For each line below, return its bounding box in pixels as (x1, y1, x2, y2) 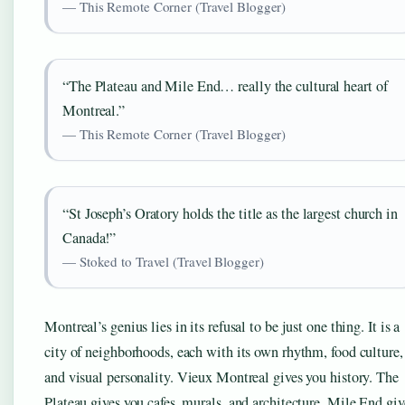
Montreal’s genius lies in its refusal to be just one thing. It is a (44, 316, 400, 337)
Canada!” (62, 228, 117, 249)
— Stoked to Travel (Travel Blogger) (62, 252, 264, 271)
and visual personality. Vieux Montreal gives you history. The (44, 367, 399, 388)
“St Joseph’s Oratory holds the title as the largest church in (62, 203, 398, 224)
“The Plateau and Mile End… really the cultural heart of (62, 76, 388, 97)
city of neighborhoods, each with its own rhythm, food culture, (44, 342, 403, 363)
